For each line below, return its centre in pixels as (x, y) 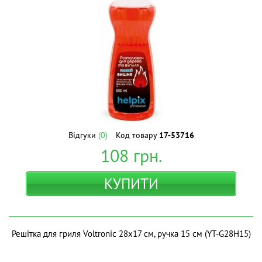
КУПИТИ (131, 184)
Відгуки (83, 135)
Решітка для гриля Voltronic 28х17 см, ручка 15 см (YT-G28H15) (131, 234)
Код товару (137, 135)
